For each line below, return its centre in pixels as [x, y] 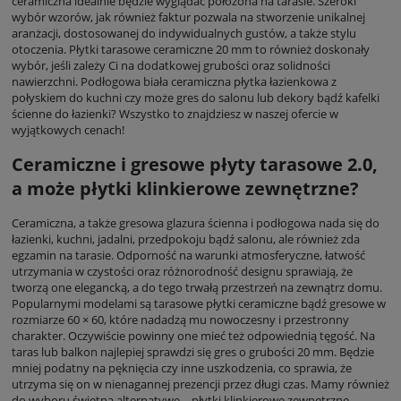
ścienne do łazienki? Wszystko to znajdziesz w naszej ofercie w [175, 114]
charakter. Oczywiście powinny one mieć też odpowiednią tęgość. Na [193, 336]
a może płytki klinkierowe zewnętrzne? [185, 189]
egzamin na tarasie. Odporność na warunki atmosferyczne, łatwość [188, 256]
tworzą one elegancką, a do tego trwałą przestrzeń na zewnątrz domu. [197, 288]
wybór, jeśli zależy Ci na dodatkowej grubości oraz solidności [171, 66]
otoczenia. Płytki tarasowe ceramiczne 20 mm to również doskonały [191, 50]
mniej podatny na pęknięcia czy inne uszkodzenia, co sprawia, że [182, 368]
